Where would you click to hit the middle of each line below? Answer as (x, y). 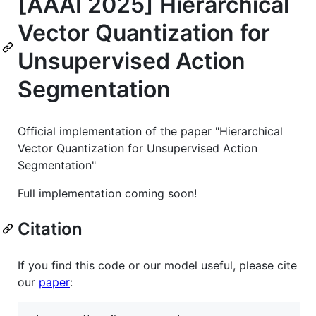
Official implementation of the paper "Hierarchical (150, 131)
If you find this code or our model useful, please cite (157, 265)
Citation (50, 229)
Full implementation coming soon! (107, 193)
